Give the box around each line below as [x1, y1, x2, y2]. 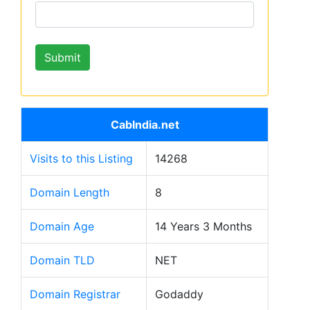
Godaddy [155, 287, 203, 301]
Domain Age [30, 219, 94, 233]
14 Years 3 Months [155, 219, 252, 233]
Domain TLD [30, 253, 95, 267]
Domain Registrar [30, 287, 120, 301]
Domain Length [30, 185, 109, 199]
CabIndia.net [110, 118, 179, 131]
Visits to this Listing [30, 152, 133, 165]
